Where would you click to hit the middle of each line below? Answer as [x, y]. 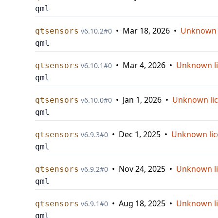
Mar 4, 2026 [144, 65]
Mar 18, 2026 [146, 31]
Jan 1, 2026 [142, 100]
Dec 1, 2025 [140, 134]
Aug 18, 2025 [142, 203]
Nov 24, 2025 [142, 169]
